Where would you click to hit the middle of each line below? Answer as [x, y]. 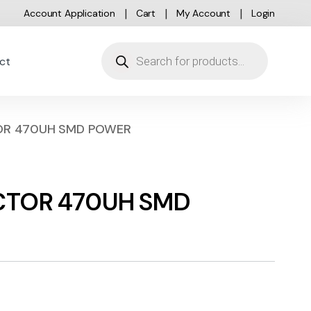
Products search [151, 50]
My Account [203, 13]
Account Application [69, 13]
